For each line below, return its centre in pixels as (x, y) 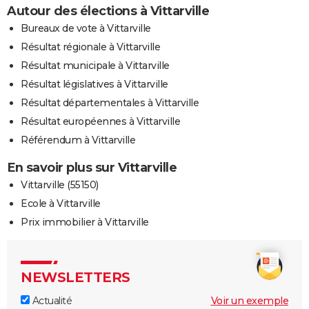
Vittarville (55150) (60, 185)
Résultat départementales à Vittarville (110, 103)
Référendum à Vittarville (78, 140)
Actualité (51, 301)
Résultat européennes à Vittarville (100, 122)
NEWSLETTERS (76, 278)
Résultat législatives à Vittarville (94, 84)
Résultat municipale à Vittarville (95, 66)
